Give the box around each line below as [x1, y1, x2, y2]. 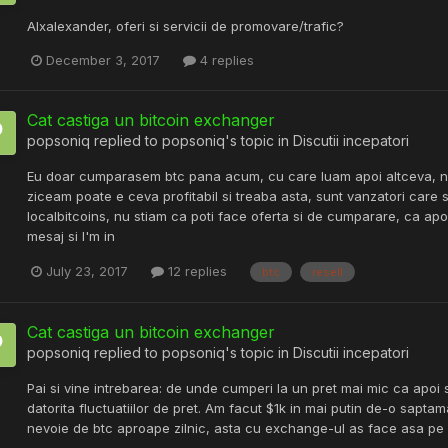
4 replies [196, 52, 254, 69]
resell [312, 264, 343, 279]
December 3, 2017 [46, 52, 160, 69]
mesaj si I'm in [27, 228, 115, 245]
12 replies [164, 263, 227, 280]
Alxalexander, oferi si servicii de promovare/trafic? [27, 17, 344, 34]
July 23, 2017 [46, 263, 128, 280]
